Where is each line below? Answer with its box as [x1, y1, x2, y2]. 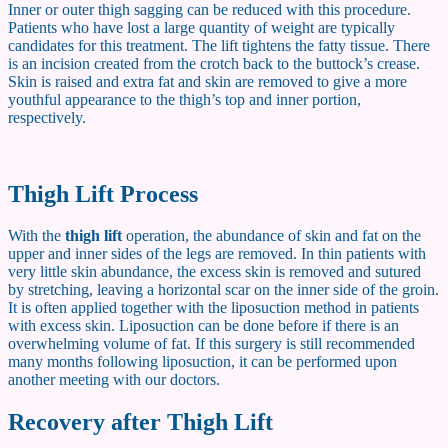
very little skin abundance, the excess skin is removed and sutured [8, 263, 421, 281]
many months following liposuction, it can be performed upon [8, 353, 397, 371]
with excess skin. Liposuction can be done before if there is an [8, 317, 399, 335]
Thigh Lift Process [8, 180, 198, 207]
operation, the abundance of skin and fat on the [122, 227, 421, 245]
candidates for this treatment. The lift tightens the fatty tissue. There [8, 36, 430, 54]
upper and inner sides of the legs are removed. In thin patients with [8, 245, 426, 263]
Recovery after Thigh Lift [8, 409, 273, 436]
